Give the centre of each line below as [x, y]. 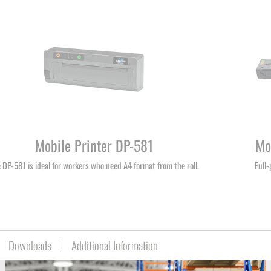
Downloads [30, 245]
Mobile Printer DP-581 [94, 145]
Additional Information [115, 245]
